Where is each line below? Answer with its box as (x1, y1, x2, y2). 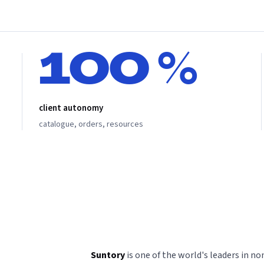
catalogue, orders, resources (39, 118, 144, 130)
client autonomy (39, 101, 104, 114)
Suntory (90, 248, 125, 262)
